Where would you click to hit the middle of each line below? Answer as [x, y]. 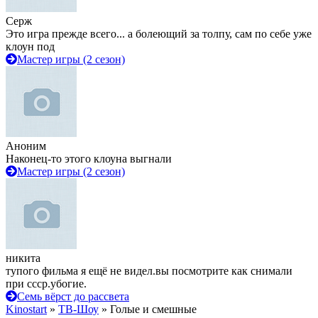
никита [23, 258]
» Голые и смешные [148, 309]
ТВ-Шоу [78, 309]
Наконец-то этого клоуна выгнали [89, 159]
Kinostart [26, 309]
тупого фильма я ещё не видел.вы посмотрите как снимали [149, 271]
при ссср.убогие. [46, 284]
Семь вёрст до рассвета [73, 296]
